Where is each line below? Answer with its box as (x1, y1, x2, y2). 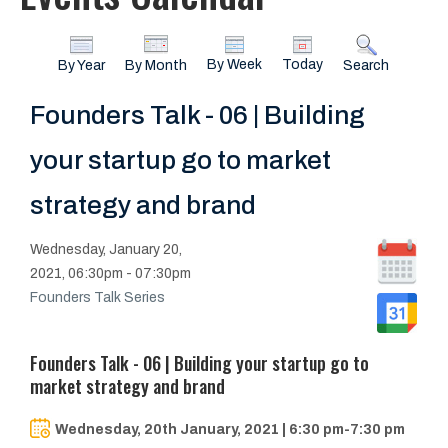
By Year (58, 58, 105, 73)
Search (343, 58, 389, 73)
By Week (207, 57, 262, 72)
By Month (125, 58, 187, 73)
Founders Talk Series (30, 290, 165, 305)
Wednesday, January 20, (30, 242, 182, 257)
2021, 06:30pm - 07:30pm (30, 266, 191, 281)
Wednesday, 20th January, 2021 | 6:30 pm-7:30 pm (55, 422, 405, 437)
